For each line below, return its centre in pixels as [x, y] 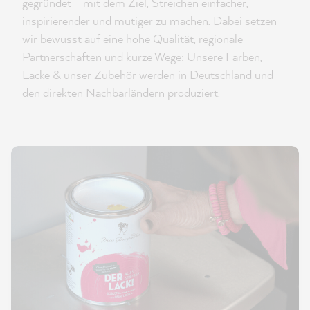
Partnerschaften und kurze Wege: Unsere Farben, [142, 56]
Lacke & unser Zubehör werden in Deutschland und [148, 74]
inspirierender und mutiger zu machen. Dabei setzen [149, 20]
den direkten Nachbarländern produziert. [121, 92]
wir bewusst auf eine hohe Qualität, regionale [133, 38]
